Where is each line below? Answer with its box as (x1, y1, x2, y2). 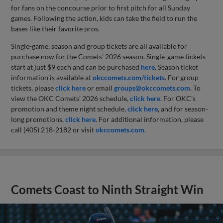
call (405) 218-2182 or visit (11, 125, 96, 134)
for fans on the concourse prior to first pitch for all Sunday (11, 3, 191, 12)
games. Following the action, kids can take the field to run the (11, 13, 198, 22)
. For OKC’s (160, 94, 196, 103)
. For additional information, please (96, 114, 204, 123)
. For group (165, 73, 199, 82)
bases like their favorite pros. (11, 24, 100, 33)
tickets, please (11, 83, 56, 92)
